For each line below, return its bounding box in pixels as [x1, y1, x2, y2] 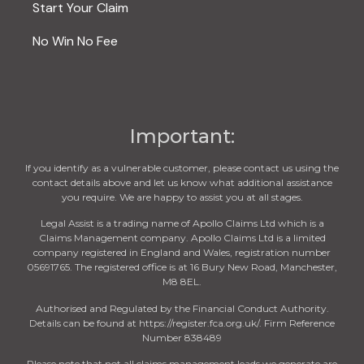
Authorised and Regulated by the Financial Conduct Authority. [35, 301, 329, 314]
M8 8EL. [162, 275, 201, 288]
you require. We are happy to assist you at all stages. [61, 190, 303, 203]
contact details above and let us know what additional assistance [32, 175, 332, 188]
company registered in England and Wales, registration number [33, 246, 331, 259]
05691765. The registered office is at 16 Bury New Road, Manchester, [27, 261, 337, 274]
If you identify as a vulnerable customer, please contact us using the [25, 161, 339, 174]
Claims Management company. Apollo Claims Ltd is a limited [38, 232, 326, 245]
